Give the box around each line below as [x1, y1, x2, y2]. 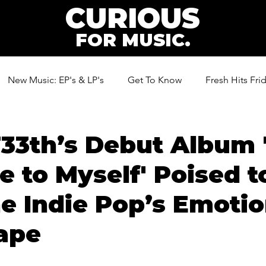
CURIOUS [65, 1, 200, 35]
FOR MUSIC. [75, 29, 191, 51]
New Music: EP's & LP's [8, 74, 104, 85]
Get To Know [128, 74, 182, 85]
